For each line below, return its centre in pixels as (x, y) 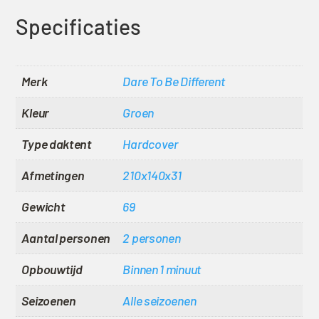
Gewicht (43, 207)
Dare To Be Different (174, 82)
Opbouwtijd (52, 270)
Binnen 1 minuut (162, 270)
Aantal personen (66, 238)
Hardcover (150, 144)
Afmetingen (53, 176)
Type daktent (57, 144)
